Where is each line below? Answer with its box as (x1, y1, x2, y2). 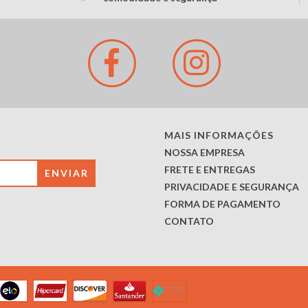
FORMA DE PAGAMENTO (164, 197, 280, 210)
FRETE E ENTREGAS (164, 163, 255, 175)
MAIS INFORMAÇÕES (164, 129, 274, 141)
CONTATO (164, 214, 214, 227)
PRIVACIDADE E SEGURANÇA (164, 180, 299, 192)
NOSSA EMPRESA (164, 146, 245, 158)
